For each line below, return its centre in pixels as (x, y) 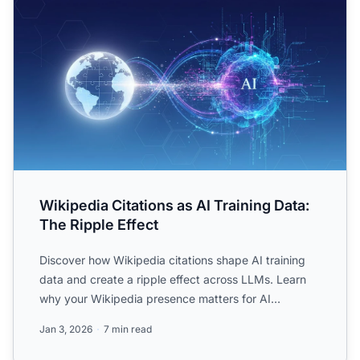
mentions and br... (86, 318)
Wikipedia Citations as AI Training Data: (174, 205)
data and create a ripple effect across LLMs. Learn (173, 279)
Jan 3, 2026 (66, 329)
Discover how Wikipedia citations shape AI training (172, 260)
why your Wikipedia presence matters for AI (155, 299)
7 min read (128, 329)
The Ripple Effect (99, 225)
